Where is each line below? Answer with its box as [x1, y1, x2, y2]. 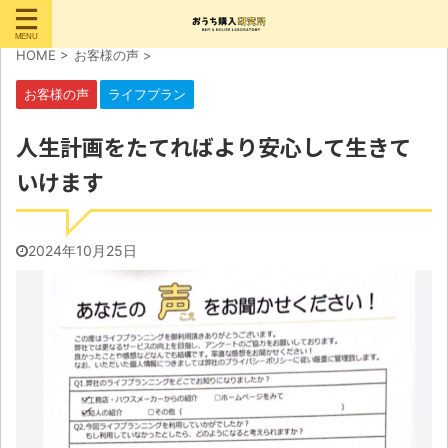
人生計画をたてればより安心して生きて [16, 130, 411, 162]
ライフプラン [108, 86, 186, 102]
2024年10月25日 [28, 242, 137, 259]
